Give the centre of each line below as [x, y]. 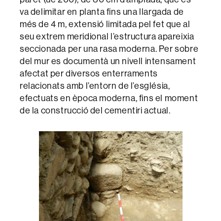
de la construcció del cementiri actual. [95, 110]
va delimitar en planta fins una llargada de [102, 11]
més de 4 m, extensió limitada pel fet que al [105, 24]
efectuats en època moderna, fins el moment [109, 98]
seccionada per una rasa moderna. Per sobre [109, 48]
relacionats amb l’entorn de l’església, [95, 85]
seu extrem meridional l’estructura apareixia [107, 36]
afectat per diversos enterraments [89, 73]
